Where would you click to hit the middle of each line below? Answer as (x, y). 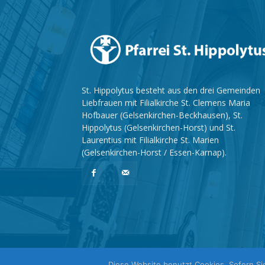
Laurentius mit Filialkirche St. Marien (150, 140)
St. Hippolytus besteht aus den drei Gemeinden (171, 91)
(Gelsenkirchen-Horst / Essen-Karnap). (154, 153)
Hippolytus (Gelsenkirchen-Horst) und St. (159, 128)
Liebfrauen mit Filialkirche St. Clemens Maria (166, 103)
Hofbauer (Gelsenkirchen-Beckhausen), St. (162, 115)
